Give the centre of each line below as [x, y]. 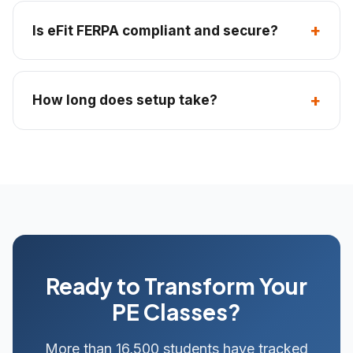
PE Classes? [176, 312]
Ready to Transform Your [176, 286]
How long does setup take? [125, 100]
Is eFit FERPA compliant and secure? [155, 30]
